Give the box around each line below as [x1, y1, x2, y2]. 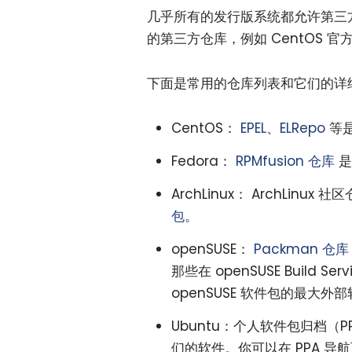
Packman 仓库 [253, 239, 349, 258]
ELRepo [279, 118, 325, 137]
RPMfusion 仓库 [235, 151, 335, 170]
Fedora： [170, 151, 236, 170]
